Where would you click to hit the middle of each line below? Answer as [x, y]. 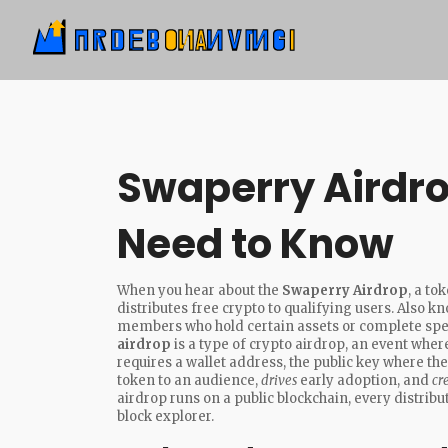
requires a [151, 362]
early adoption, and [364, 380]
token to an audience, [189, 380]
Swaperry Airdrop [345, 290]
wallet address [234, 362]
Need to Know [255, 244]
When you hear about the [199, 290]
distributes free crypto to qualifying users [254, 308]
